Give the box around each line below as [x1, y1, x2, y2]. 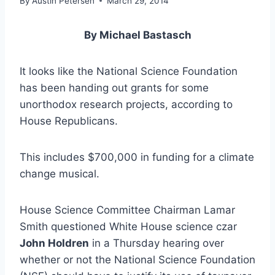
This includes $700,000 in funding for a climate [20, 150, 254, 163]
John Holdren [20, 236, 89, 249]
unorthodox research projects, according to [20, 98, 233, 110]
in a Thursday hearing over [89, 236, 224, 249]
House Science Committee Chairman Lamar [20, 203, 235, 216]
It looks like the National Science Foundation [20, 64, 238, 77]
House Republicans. [20, 114, 118, 127]
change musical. [20, 167, 99, 180]
